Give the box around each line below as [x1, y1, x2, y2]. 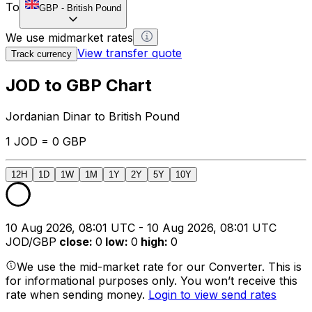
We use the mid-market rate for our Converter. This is [17, 259, 302, 274]
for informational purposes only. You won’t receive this [6, 273, 297, 288]
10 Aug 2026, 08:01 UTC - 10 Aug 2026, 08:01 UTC [6, 220, 276, 235]
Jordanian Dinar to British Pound [6, 109, 180, 123]
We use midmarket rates [6, 30, 133, 45]
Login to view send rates [148, 287, 276, 302]
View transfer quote [77, 45, 182, 60]
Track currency [11, 48, 72, 59]
